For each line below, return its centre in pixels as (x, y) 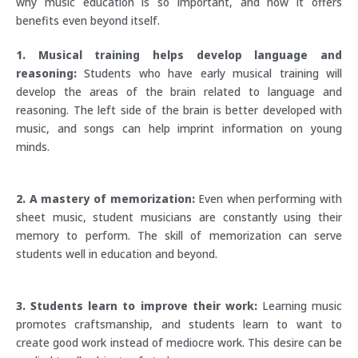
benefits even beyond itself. (88, 21)
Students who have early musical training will (209, 74)
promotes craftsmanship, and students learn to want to (179, 324)
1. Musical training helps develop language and (179, 55)
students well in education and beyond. (117, 254)
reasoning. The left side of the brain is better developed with (179, 110)
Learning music (299, 305)
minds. (33, 147)
